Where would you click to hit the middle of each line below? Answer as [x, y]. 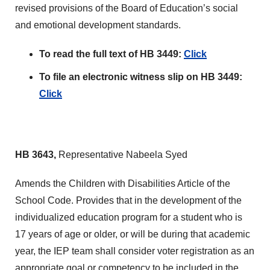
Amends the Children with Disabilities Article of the [123, 184]
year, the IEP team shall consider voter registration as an [135, 251]
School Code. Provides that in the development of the [128, 200]
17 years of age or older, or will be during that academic [133, 234]
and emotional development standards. [98, 25]
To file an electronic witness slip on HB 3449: [141, 77]
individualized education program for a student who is [129, 217]
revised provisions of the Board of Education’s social [127, 8]
